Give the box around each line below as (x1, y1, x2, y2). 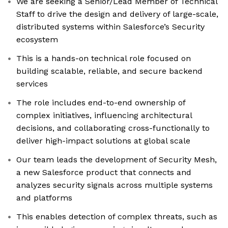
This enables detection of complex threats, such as (16, 212, 217, 222)
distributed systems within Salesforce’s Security (16, 22, 205, 32)
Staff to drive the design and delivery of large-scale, (16, 9, 218, 19)
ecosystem (16, 35, 58, 45)
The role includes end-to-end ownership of (16, 98, 186, 108)
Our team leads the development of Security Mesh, (16, 155, 217, 165)
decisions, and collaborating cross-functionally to (16, 123, 210, 133)
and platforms (16, 193, 72, 203)
